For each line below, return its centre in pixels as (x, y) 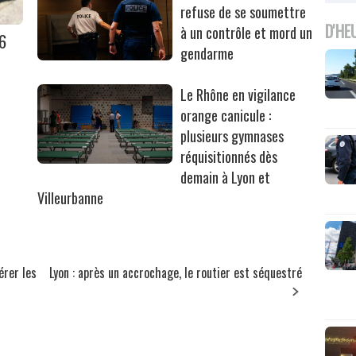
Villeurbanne (71, 197)
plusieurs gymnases (232, 135)
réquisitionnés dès (229, 156)
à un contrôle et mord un (247, 32)
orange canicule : (226, 115)
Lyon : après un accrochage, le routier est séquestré (176, 272)
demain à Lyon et (226, 177)
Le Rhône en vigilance (238, 94)
